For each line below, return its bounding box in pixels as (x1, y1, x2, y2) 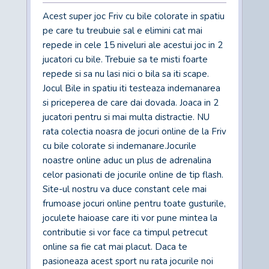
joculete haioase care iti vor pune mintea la (43, 212, 217, 225)
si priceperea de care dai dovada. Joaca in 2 (43, 97, 219, 109)
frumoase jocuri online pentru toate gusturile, (43, 198, 226, 210)
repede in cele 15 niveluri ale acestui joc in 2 (43, 39, 223, 52)
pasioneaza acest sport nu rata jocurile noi (43, 255, 213, 268)
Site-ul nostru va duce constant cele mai (43, 183, 207, 196)
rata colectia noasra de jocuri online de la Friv (43, 125, 226, 138)
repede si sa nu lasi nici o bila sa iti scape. (43, 68, 209, 80)
